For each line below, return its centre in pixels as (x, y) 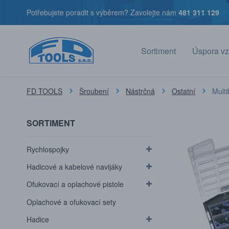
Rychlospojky (48, 149)
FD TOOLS (44, 91)
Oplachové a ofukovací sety (71, 202)
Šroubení (94, 91)
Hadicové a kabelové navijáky (74, 167)
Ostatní (184, 91)
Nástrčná (140, 91)
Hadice (38, 219)
